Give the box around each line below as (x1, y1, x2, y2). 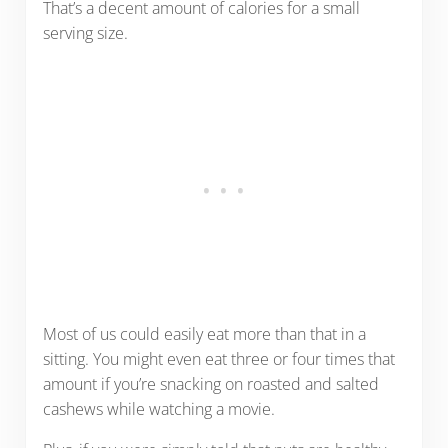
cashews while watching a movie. (42, 398, 275, 421)
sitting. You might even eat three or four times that (42, 348, 395, 371)
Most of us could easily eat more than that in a (42, 323, 366, 346)
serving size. (42, 22, 128, 45)
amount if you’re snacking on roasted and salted (42, 373, 379, 396)
